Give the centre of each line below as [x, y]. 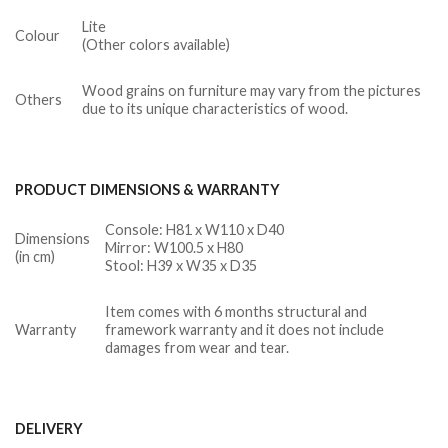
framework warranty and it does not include [245, 329]
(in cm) [35, 256]
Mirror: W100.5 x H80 [174, 247]
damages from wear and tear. [197, 347]
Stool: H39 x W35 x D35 [181, 265]
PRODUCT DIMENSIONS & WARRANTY [147, 190]
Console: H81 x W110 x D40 [195, 229]
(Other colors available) [156, 45]
